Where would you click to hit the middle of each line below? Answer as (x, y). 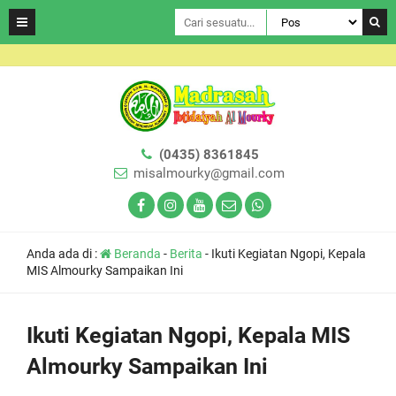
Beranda (136, 254)
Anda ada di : (63, 254)
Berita (186, 254)
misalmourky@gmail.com (209, 173)
